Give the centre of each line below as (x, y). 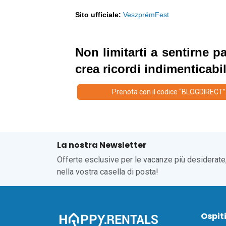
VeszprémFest (146, 14)
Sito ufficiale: (98, 14)
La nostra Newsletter (101, 145)
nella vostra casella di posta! (107, 172)
